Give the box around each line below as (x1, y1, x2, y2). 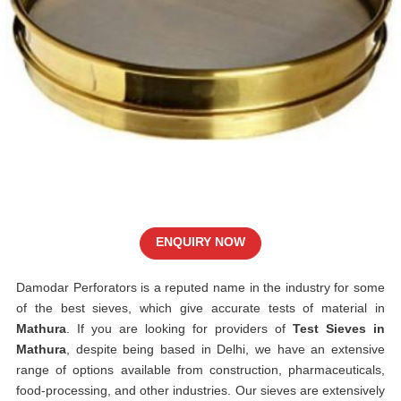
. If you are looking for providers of (66, 321, 293, 336)
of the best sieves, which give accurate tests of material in (16, 301, 385, 315)
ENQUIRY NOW (156, 235, 245, 249)
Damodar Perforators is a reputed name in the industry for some (16, 280, 385, 294)
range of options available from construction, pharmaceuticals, (16, 363, 385, 377)
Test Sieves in (293, 321, 385, 336)
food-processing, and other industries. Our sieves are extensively (16, 383, 385, 397)
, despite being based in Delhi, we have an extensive (66, 342, 385, 356)
